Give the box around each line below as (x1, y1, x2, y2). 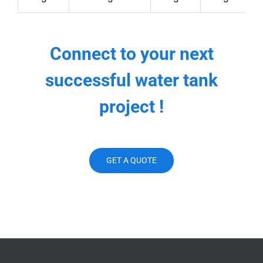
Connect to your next (49, 43, 214, 64)
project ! (99, 96, 164, 117)
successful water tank (45, 69, 218, 90)
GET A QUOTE (106, 155, 157, 165)
